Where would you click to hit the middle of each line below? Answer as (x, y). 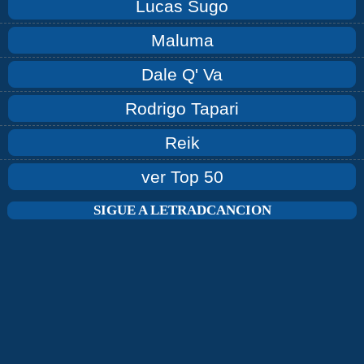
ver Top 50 (182, 177)
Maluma (182, 41)
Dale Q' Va (182, 75)
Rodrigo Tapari (182, 109)
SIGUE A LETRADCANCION (182, 210)
